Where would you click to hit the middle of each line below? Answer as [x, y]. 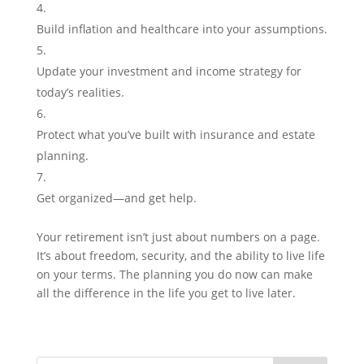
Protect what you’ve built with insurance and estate [175, 134]
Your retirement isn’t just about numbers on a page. [178, 236]
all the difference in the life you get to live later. [166, 292]
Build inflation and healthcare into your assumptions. [182, 28]
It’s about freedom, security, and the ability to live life [180, 255]
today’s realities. [80, 92]
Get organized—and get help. [116, 197]
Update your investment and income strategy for [169, 71]
